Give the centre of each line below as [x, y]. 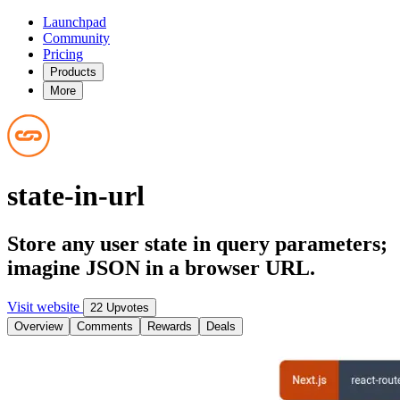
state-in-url [76, 196]
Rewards [170, 326]
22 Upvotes [120, 307]
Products [73, 72]
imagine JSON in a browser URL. [161, 267]
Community [76, 38]
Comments [105, 326]
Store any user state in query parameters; [197, 243]
